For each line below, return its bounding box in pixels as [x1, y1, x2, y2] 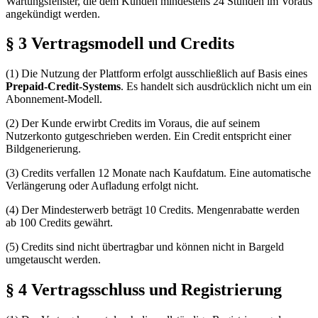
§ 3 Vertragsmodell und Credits [6, 34, 234, 53]
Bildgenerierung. [6, 143, 81, 155]
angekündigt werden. [6, 7, 100, 20]
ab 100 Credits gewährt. [6, 216, 113, 229]
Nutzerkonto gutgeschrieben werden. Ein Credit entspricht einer [6, 130, 291, 143]
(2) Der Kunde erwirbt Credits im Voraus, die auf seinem [6, 117, 260, 130]
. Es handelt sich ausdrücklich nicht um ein [121, 80, 312, 93]
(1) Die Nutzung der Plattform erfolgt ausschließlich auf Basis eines [6, 67, 307, 80]
